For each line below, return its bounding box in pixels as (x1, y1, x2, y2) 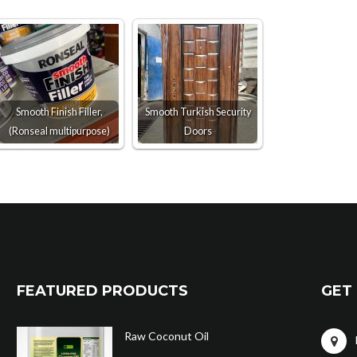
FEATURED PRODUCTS (17, 282, 188, 300)
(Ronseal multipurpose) (8, 125, 110, 137)
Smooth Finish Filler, (15, 106, 103, 118)
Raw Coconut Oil (124, 329, 209, 343)
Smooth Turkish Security (144, 106, 251, 118)
